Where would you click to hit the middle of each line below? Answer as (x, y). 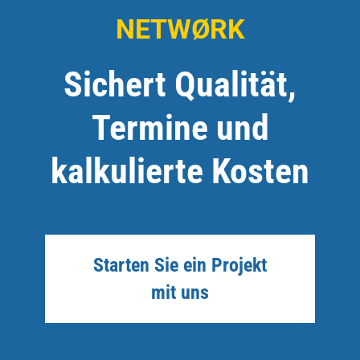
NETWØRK (180, 29)
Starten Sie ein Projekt (180, 265)
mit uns (180, 292)
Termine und (180, 128)
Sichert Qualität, (180, 84)
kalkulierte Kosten (180, 171)
